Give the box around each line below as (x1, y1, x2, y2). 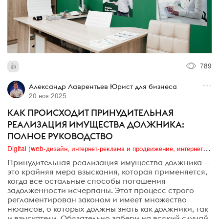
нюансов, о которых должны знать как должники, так (7, 203, 208, 214)
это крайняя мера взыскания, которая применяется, (7, 166, 207, 176)
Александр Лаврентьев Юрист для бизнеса (28, 82, 177, 91)
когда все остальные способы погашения (7, 175, 166, 186)
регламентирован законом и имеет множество (7, 194, 187, 204)
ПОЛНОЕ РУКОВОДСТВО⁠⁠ (7, 131, 113, 142)
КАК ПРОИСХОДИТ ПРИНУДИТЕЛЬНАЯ (7, 107, 174, 119)
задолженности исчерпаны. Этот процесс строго (7, 185, 194, 195)
